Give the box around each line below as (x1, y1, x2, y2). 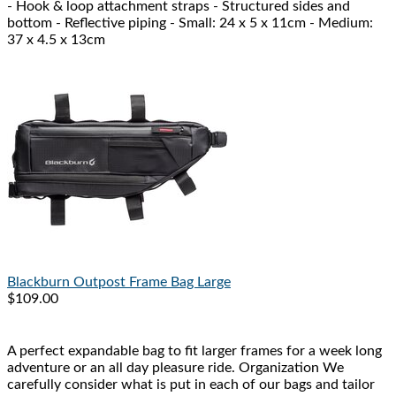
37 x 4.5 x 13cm (7, 33, 105, 48)
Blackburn (7, 275, 70, 290)
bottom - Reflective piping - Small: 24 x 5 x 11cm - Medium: (7, 16, 373, 31)
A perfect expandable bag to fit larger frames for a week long (7, 344, 382, 359)
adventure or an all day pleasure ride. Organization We (7, 361, 344, 376)
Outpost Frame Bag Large (73, 275, 231, 290)
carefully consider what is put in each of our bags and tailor (7, 377, 375, 392)
